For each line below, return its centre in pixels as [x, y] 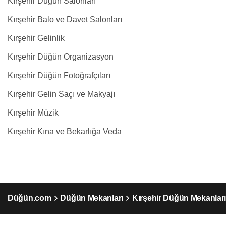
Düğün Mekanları [92, 198]
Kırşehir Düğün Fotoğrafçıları [59, 75]
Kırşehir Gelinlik [36, 38]
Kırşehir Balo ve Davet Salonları [65, 19]
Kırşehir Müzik [33, 113]
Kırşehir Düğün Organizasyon [61, 57]
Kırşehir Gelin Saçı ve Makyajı [61, 94]
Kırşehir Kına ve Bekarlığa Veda [65, 131]
